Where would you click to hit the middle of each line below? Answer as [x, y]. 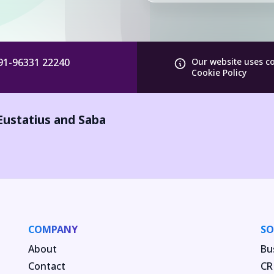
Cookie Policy [219, 72]
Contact [47, 266]
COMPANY [53, 229]
